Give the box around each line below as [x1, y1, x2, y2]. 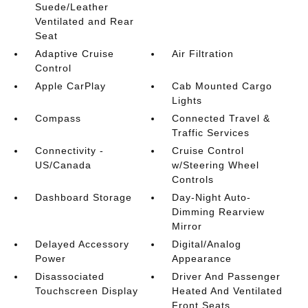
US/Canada [34, 159, 91, 170]
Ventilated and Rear [34, 16, 134, 27]
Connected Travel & [172, 113, 271, 124]
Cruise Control [172, 145, 245, 156]
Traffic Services [172, 127, 250, 138]
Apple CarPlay [34, 80, 106, 91]
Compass [34, 113, 81, 124]
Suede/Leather [34, 1, 109, 12]
